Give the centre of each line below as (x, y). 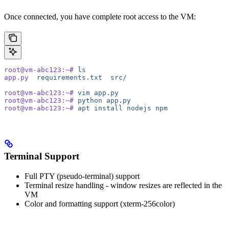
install (106, 108)
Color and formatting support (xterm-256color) (100, 203)
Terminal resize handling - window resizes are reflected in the (123, 185)
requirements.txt (65, 77)
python (88, 100)
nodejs (137, 108)
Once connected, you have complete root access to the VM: (100, 16)
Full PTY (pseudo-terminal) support (82, 176)
